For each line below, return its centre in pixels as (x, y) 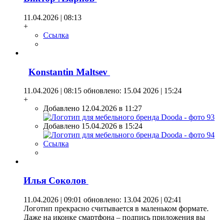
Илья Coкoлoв (56, 181)
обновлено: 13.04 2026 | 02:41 (132, 199)
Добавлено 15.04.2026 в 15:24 (93, 126)
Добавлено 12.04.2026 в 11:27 (93, 109)
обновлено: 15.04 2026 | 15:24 (132, 91)
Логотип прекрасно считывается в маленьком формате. (116, 208)
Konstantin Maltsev (69, 72)
